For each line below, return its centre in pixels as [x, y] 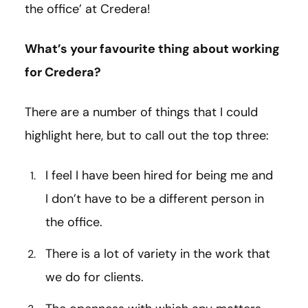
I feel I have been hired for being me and [159, 175]
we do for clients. [95, 277]
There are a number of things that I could [141, 112]
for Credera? [63, 72]
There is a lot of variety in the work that [158, 253]
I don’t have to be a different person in [155, 198]
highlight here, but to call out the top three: [147, 135]
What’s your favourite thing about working [152, 48]
